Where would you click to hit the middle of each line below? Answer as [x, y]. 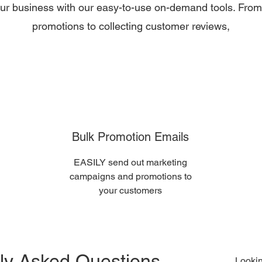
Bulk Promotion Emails [130, 137]
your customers [130, 190]
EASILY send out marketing [130, 162]
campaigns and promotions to [130, 176]
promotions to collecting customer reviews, [131, 26]
